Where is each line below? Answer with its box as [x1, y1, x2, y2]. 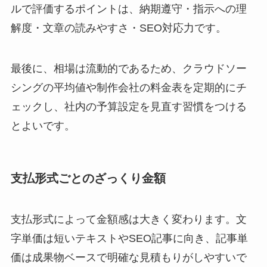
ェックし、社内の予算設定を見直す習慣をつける [10, 100, 247, 113]
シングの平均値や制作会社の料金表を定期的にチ [10, 81, 247, 94]
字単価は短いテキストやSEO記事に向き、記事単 [10, 232, 248, 245]
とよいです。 [10, 119, 75, 132]
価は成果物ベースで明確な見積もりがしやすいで [10, 252, 247, 264]
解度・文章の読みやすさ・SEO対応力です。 [10, 21, 226, 34]
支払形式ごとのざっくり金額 [10, 171, 166, 185]
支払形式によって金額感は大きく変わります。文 [10, 213, 247, 226]
